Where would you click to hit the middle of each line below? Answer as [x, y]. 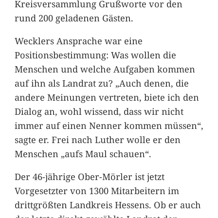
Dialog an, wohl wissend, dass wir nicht [99, 111]
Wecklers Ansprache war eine [78, 40]
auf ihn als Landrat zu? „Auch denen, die [101, 83]
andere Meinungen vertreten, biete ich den [107, 97]
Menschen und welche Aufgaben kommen [105, 69]
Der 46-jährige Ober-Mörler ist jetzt [89, 177]
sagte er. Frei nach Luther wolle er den [97, 139]
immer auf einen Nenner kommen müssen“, [109, 125]
